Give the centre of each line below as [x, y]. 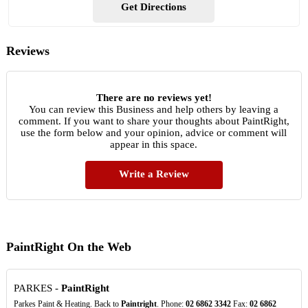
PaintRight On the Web [68, 246]
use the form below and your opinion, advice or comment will [154, 132]
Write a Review [154, 174]
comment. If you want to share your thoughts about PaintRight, [154, 121]
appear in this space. [154, 144]
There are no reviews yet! [154, 97]
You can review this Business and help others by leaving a [154, 109]
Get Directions [154, 7]
